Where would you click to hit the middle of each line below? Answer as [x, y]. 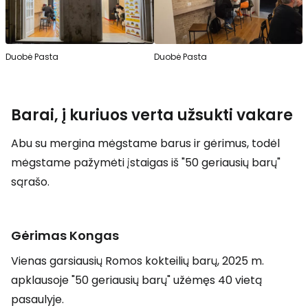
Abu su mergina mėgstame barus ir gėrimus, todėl [145, 143]
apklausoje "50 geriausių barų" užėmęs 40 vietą [136, 280]
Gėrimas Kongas [65, 235]
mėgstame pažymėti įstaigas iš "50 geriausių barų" [146, 162]
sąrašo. [30, 181]
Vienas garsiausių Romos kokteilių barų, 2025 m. [137, 261]
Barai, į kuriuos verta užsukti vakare [152, 115]
